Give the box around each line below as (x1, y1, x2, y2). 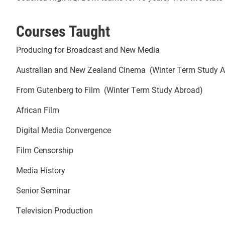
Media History (16, 164, 65, 175)
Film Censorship (16, 144, 73, 155)
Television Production (16, 204, 93, 215)
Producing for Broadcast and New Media (16, 44, 160, 55)
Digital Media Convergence (16, 124, 111, 135)
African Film (16, 104, 59, 115)
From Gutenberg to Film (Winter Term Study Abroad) (16, 84, 203, 95)
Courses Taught (16, 20, 110, 41)
